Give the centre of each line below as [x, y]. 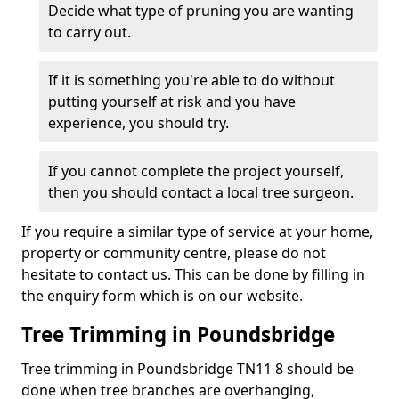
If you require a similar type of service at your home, [197, 232]
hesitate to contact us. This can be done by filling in [193, 274]
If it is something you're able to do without [191, 80]
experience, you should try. [138, 123]
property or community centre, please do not [174, 253]
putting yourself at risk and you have [172, 102]
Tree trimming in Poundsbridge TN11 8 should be [187, 369]
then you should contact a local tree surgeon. [201, 192]
